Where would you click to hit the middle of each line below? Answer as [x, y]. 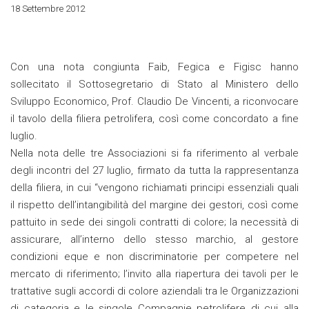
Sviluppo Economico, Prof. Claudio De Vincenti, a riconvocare [154, 102]
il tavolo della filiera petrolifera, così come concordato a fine [154, 119]
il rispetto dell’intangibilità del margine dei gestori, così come [154, 205]
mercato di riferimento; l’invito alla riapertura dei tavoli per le [154, 274]
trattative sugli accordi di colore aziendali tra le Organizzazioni [154, 291]
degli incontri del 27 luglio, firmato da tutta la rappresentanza [154, 171]
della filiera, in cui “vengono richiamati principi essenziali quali [154, 188]
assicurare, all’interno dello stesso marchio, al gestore [154, 240]
